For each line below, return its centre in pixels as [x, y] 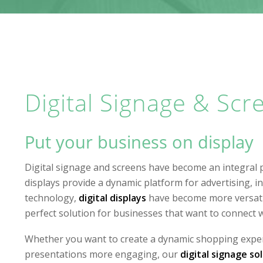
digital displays [112, 198]
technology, [51, 198]
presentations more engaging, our [102, 254]
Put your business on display [139, 142]
